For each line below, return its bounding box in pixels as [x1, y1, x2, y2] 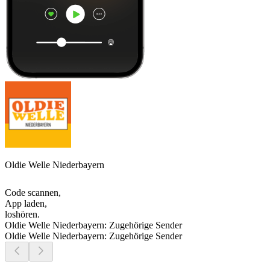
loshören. [5, 209, 40, 220]
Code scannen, [5, 187, 61, 198]
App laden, [5, 198, 47, 209]
